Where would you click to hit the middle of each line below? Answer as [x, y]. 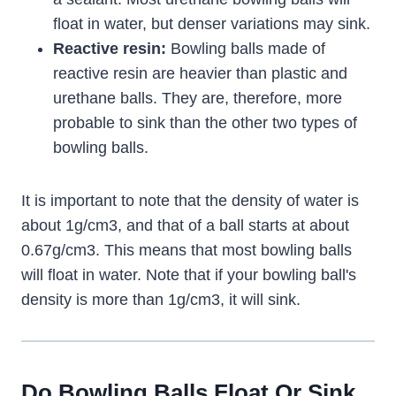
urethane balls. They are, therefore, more [198, 99]
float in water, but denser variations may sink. [212, 24]
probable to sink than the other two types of [205, 123]
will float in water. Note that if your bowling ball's [189, 275]
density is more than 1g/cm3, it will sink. [161, 300]
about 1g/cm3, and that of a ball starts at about [185, 226]
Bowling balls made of [246, 49]
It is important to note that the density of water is [190, 201]
